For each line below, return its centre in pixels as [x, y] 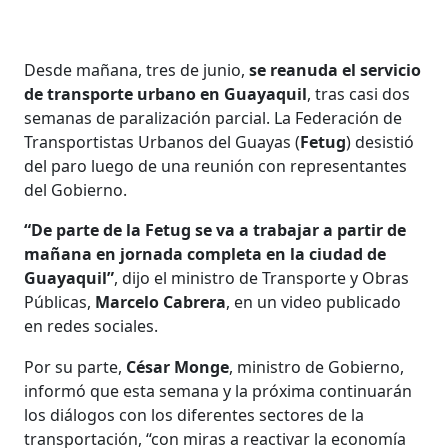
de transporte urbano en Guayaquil [166, 93]
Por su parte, [75, 366]
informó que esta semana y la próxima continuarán [218, 390]
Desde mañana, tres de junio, [137, 69]
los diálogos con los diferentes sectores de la [194, 414]
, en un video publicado [314, 301]
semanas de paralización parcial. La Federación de [213, 117]
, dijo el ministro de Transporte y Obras [262, 277]
